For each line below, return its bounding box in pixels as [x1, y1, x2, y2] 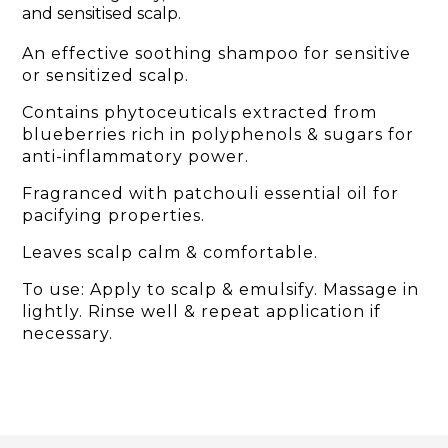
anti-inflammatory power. [22, 147, 249, 167]
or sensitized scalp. [22, 66, 189, 86]
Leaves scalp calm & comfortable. [22, 243, 318, 263]
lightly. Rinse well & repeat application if [22, 302, 381, 322]
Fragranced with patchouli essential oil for [22, 184, 399, 204]
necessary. [22, 324, 113, 344]
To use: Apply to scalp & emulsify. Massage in [22, 280, 419, 300]
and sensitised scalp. [22, 4, 181, 24]
